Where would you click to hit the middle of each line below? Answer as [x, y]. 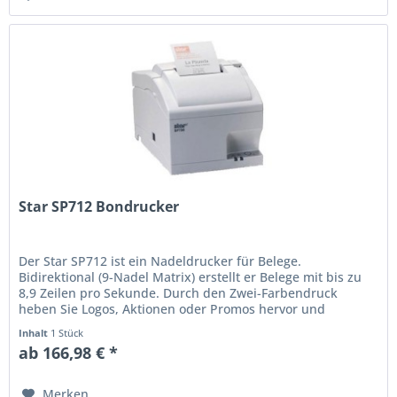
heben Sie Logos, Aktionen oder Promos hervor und [172, 308]
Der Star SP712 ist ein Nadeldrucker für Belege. [160, 261]
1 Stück [67, 332]
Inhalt [35, 332]
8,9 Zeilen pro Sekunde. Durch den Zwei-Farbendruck [179, 292]
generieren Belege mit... [90, 324]
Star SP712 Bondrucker [99, 206]
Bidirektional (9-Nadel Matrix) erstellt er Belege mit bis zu [191, 276]
